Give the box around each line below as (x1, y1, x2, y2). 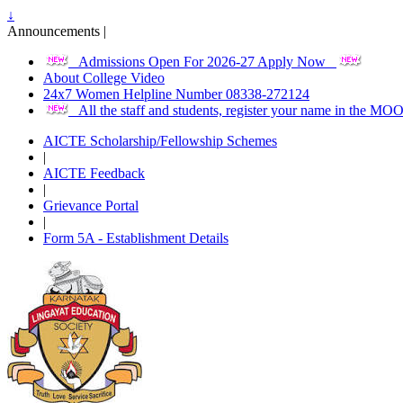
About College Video (43, 70, 165, 85)
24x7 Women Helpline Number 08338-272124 (43, 86, 309, 102)
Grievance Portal (43, 198, 139, 213)
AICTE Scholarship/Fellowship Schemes (43, 133, 277, 148)
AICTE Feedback (43, 166, 145, 181)
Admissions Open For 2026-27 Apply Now (68, 54, 336, 69)
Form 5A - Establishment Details (43, 230, 228, 246)
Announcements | (7, 23, 106, 39)
